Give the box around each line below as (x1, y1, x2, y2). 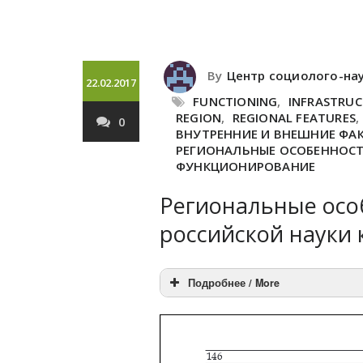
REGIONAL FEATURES (232, 109, 357, 126)
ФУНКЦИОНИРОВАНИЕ (176, 158, 316, 174)
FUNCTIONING (193, 93, 278, 109)
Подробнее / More (188, 275, 280, 290)
